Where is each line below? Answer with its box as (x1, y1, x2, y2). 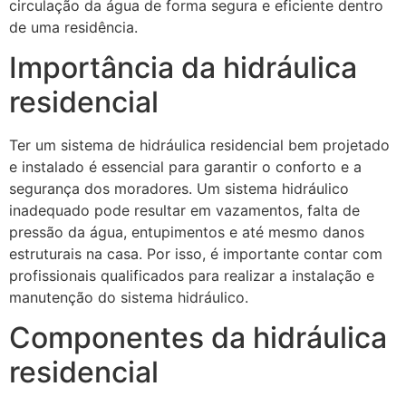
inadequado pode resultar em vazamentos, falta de (9, 201, 360, 220)
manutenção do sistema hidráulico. (9, 288, 248, 307)
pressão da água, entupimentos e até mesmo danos (9, 223, 364, 242)
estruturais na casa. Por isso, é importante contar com (9, 245, 382, 264)
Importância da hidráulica (9, 50, 357, 86)
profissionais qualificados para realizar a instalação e (9, 266, 374, 285)
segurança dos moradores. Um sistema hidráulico (9, 179, 349, 198)
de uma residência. (9, 17, 138, 36)
